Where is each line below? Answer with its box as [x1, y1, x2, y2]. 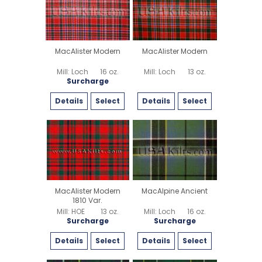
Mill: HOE [56, 206, 85, 216]
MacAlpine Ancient [142, 185, 208, 196]
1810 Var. [73, 195, 102, 205]
